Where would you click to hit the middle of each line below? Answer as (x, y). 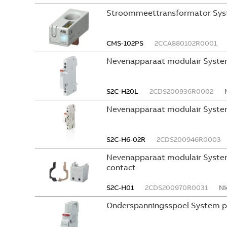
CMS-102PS (125, 43)
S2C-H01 (120, 187)
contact (121, 167)
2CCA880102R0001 (186, 43)
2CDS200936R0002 (181, 91)
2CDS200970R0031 (176, 187)
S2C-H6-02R (126, 139)
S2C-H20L (122, 91)
